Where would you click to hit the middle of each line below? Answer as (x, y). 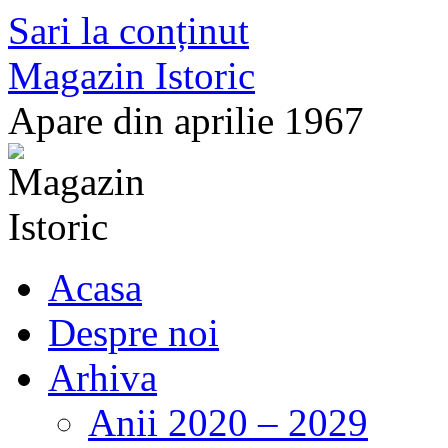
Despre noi (133, 332)
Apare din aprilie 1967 (186, 120)
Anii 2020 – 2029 (228, 422)
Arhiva (102, 377)
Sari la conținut (128, 30)
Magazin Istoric (131, 75)
